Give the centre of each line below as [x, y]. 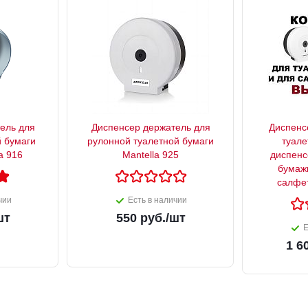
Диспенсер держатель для [151, 128]
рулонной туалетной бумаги [151, 141]
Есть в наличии [157, 200]
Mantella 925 [151, 155]
